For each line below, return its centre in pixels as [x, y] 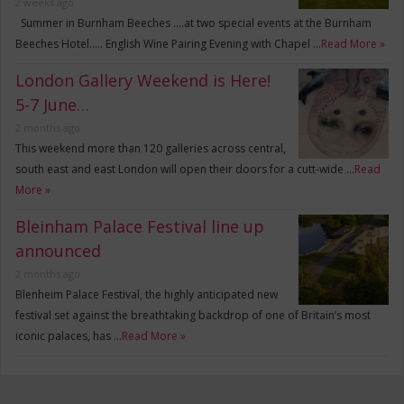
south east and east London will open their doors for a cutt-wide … [185, 169]
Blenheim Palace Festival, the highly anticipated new [147, 294]
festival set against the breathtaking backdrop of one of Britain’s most [193, 315]
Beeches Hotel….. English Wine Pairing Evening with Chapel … [169, 43]
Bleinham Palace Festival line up [140, 226]
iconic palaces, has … [69, 335]
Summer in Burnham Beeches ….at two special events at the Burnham [194, 23]
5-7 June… [53, 104]
